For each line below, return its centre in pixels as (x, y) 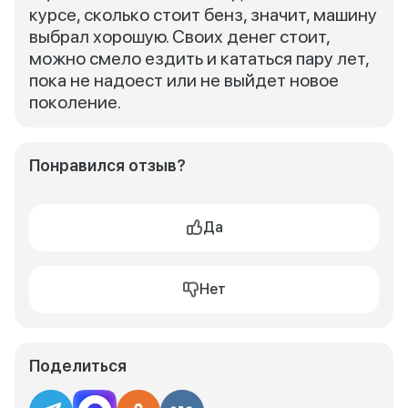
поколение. (75, 102)
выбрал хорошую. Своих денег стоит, (179, 36)
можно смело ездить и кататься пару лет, (199, 58)
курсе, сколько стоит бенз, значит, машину (203, 15)
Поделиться (78, 366)
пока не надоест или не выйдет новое (184, 80)
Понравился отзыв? (107, 165)
